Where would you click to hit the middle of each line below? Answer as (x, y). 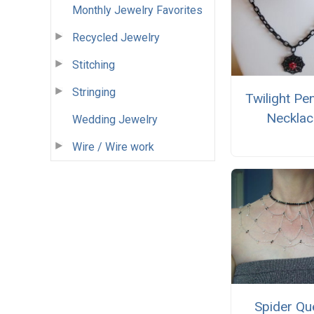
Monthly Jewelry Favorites (137, 10)
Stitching (94, 64)
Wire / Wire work (113, 146)
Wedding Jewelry (115, 119)
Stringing (94, 92)
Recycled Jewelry (116, 37)
